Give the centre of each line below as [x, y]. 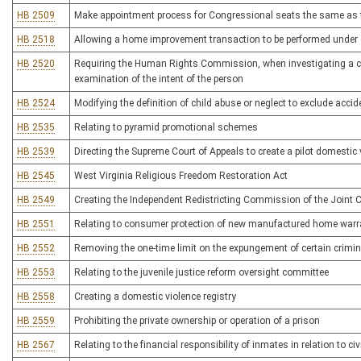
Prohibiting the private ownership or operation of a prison [197, 321]
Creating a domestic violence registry [155, 297]
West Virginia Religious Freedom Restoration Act [181, 176]
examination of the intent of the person [159, 79]
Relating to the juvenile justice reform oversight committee [201, 272]
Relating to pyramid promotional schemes [166, 127]
